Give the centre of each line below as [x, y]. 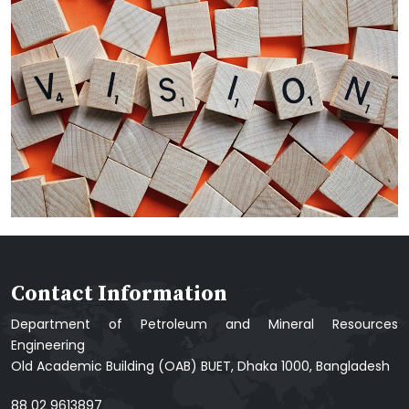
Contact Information [119, 294]
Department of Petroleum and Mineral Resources [204, 324]
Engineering [48, 345]
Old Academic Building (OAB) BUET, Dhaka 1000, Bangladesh [200, 366]
